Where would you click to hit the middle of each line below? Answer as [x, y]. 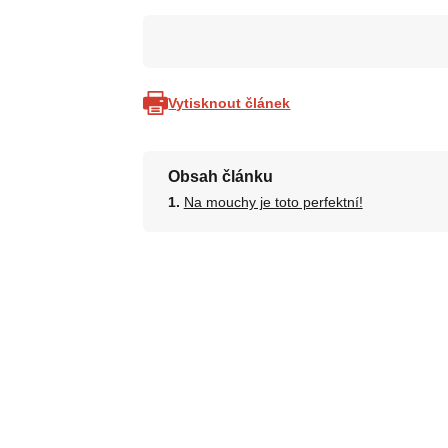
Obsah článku [220, 176]
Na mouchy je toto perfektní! [273, 202]
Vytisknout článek [229, 102]
